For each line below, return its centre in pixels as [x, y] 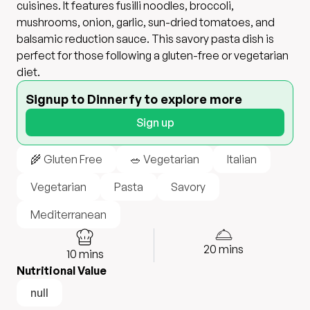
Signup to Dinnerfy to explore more [134, 99]
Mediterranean [69, 215]
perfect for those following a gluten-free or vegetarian [153, 55]
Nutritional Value [62, 271]
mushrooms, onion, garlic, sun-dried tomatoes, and [146, 22]
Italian [242, 159]
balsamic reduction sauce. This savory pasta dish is [145, 39]
